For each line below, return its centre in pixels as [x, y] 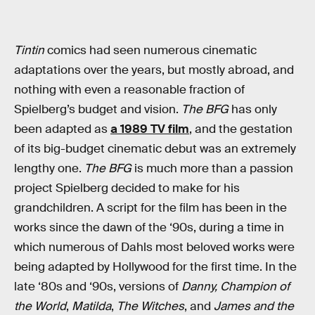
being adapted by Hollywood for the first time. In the [155, 266]
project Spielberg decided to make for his [127, 188]
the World [40, 306]
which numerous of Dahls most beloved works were [154, 247]
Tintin [29, 50]
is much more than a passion [212, 168]
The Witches [150, 306]
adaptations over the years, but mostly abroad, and [154, 70]
